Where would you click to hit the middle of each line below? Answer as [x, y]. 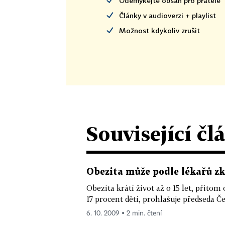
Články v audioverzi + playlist [167, 15]
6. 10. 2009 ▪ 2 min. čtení [124, 213]
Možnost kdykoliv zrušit [159, 30]
